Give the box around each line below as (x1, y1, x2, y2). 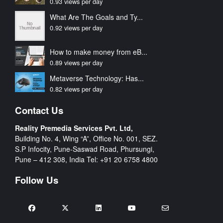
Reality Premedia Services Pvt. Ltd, (15, 123, 133, 133)
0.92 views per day (50, 23, 103, 32)
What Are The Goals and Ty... (50, 12, 143, 22)
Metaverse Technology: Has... (50, 73, 144, 83)
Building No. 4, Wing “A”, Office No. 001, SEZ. (15, 133, 158, 143)
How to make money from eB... (50, 47, 147, 57)
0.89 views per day (50, 58, 103, 67)
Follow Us (15, 173, 58, 187)
